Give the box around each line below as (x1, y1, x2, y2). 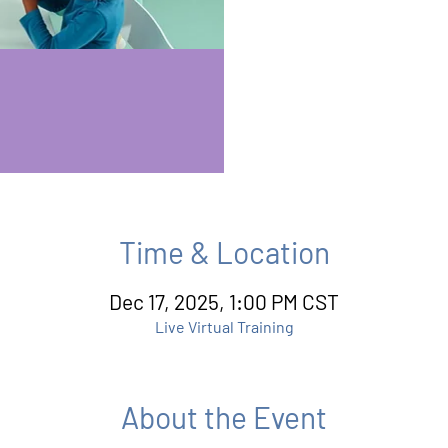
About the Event (121, 398, 327, 435)
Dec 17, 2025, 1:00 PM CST (109, 288, 339, 314)
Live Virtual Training (154, 316, 294, 336)
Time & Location (118, 233, 330, 270)
